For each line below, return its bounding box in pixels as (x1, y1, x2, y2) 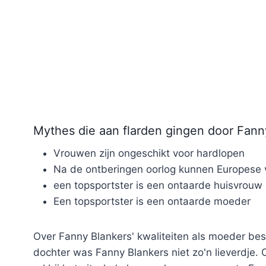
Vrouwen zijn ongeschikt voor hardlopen (53, 147, 245, 160)
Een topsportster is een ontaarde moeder (53, 195, 251, 208)
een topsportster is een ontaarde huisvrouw (53, 179, 262, 192)
